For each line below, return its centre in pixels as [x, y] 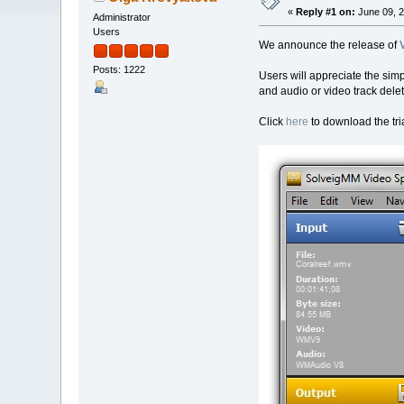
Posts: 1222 [119, 70]
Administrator [122, 17]
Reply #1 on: [326, 11]
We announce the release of [329, 45]
